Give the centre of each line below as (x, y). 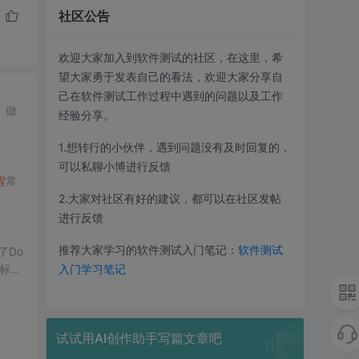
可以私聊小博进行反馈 (114, 166)
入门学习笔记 (92, 269)
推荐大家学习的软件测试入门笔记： (148, 250)
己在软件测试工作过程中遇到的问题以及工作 (170, 96)
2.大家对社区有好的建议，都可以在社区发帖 (169, 198)
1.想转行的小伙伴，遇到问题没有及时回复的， (174, 147)
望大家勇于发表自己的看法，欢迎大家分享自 (170, 77)
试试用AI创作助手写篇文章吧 (139, 338)
